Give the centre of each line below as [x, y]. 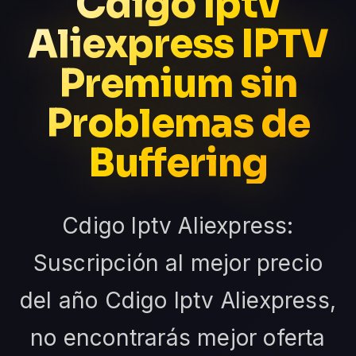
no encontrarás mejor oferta [178, 337]
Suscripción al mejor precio [178, 263]
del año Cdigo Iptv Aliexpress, [178, 300]
